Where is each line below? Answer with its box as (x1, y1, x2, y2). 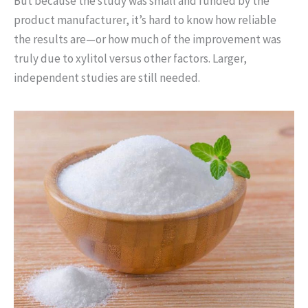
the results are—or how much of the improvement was (14, 31, 281, 47)
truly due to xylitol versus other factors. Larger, (14, 50, 247, 66)
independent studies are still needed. (14, 69, 200, 85)
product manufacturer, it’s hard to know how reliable (14, 12, 276, 27)
